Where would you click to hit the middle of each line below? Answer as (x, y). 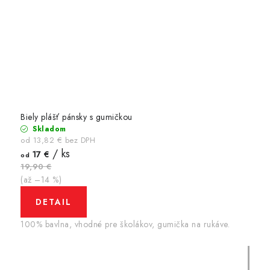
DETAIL (54, 202)
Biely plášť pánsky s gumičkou (77, 117)
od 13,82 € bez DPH (58, 140)
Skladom (48, 129)
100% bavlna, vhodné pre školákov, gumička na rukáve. (125, 224)
